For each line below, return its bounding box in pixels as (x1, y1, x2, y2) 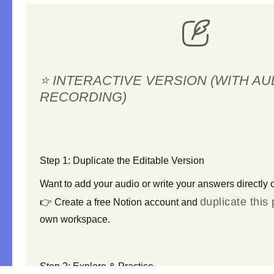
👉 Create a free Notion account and (39, 197, 200, 208)
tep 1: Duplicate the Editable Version (46, 155, 204, 166)
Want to (39, 179, 75, 190)
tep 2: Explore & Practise (46, 261, 154, 272)
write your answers (152, 179, 234, 190)
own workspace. (39, 214, 110, 225)
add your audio (74, 179, 139, 190)
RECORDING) (39, 89, 127, 105)
